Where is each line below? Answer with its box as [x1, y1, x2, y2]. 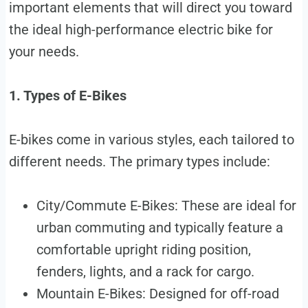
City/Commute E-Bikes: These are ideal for [36, 197, 296, 214]
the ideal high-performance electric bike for [8, 21, 273, 38]
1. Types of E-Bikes [8, 87, 126, 104]
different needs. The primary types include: [8, 153, 270, 170]
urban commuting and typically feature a [36, 219, 283, 236]
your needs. [8, 43, 82, 60]
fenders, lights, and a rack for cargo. [36, 263, 254, 280]
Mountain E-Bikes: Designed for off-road [36, 285, 279, 302]
